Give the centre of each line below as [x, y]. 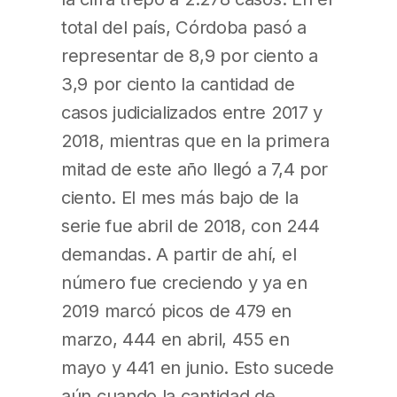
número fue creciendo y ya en [184, 283]
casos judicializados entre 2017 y [192, 113]
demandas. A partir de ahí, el [179, 254]
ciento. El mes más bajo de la [180, 198]
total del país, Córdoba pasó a [184, 27]
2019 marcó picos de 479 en [177, 311]
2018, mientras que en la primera [195, 141]
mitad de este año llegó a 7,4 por [195, 169]
